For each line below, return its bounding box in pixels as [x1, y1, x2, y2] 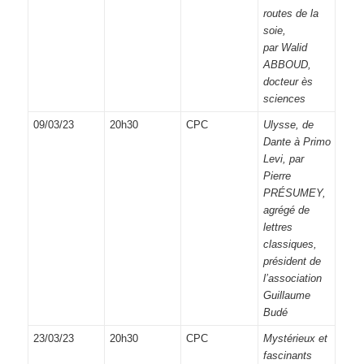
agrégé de [262, 203, 310, 216]
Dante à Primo [262, 135, 331, 148]
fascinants [262, 349, 312, 362]
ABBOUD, [262, 58, 311, 71]
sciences [262, 92, 305, 105]
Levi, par [262, 152, 304, 165]
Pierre [262, 169, 291, 182]
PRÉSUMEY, [262, 186, 326, 199]
